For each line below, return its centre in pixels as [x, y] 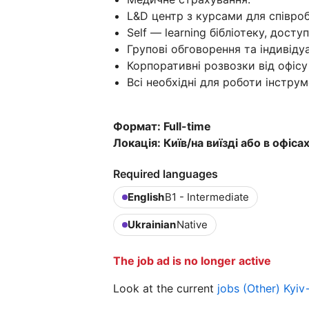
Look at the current [165, 289]
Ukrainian [152, 225]
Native [192, 225]
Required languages [166, 174]
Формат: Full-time [162, 127]
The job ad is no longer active [192, 261]
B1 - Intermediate [207, 197]
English [146, 197]
